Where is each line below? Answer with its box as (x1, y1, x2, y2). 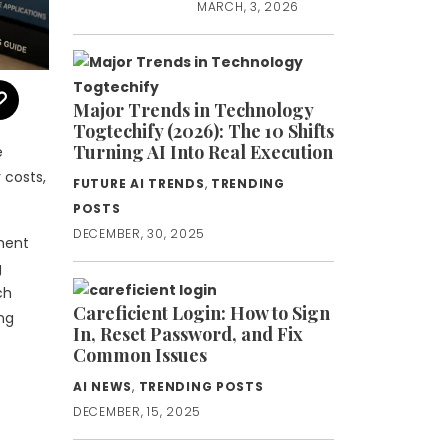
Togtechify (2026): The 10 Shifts (73, 119, 334, 143)
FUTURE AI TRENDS (73, 175, 205, 192)
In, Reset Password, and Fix (73, 321, 303, 346)
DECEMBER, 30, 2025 (73, 225, 205, 242)
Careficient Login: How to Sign (73, 300, 330, 325)
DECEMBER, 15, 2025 (73, 402, 201, 420)
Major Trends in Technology (73, 98, 313, 122)
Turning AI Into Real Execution (73, 140, 333, 164)
